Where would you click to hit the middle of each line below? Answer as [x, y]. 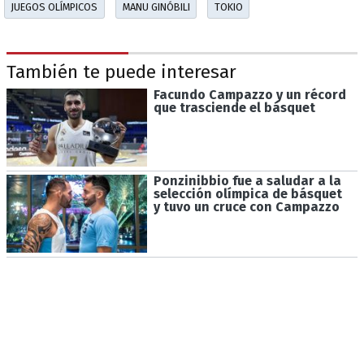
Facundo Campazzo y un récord [249, 94]
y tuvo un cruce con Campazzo [246, 207]
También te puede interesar [121, 72]
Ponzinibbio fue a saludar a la [247, 181]
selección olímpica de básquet [247, 194]
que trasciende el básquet [234, 107]
